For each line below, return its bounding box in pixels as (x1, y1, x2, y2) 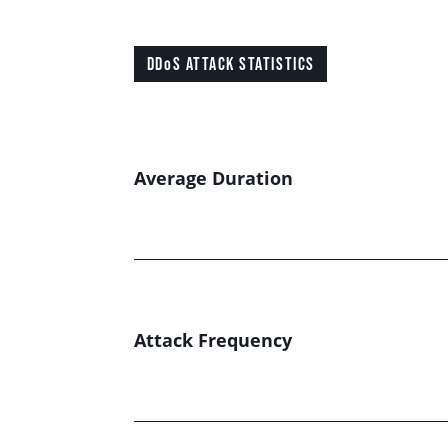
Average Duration (134, 165, 294, 190)
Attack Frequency (134, 327, 293, 352)
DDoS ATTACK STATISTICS (146, 52, 315, 74)
